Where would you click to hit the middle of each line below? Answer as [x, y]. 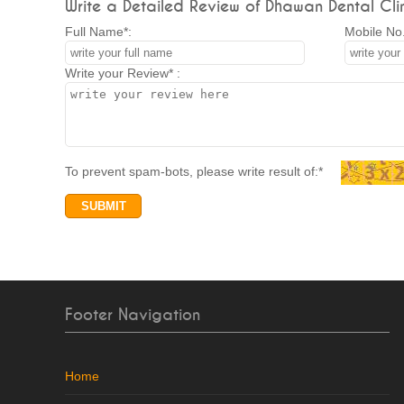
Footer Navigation [133, 315]
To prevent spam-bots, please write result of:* [203, 172]
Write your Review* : [123, 73]
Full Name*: [98, 32]
